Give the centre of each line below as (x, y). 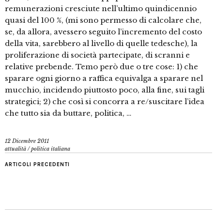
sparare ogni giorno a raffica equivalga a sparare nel (104, 78)
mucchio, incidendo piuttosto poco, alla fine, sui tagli (105, 90)
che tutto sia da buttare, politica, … (68, 113)
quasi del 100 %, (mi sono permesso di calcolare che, (103, 20)
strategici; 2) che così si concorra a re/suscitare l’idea (105, 102)
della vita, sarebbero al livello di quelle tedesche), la (101, 44)
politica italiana (51, 149)
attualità (15, 149)
